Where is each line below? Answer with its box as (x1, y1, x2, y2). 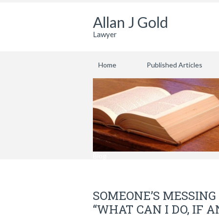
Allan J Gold (93, 13, 168, 31)
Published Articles (147, 61, 202, 69)
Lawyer (93, 30, 117, 39)
